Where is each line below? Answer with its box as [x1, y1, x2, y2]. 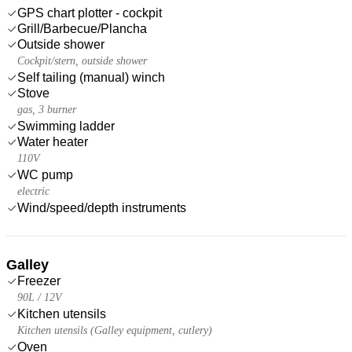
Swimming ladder [17, 119, 115, 133]
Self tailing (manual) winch [17, 70, 165, 84]
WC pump [17, 167, 73, 181]
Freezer [17, 273, 60, 288]
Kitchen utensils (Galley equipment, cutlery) [17, 324, 212, 336]
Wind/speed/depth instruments [17, 200, 186, 214]
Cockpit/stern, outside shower [17, 54, 147, 67]
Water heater [17, 134, 88, 148]
